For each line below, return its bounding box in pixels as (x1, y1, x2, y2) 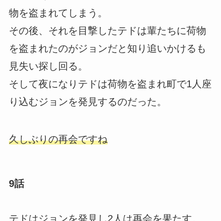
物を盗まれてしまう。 (8, 7, 108, 18)
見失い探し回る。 (8, 60, 88, 72)
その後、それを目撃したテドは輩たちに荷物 (8, 25, 206, 36)
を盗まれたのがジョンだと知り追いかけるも (8, 42, 206, 54)
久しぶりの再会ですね (8, 133, 108, 145)
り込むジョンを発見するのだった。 (8, 96, 167, 107)
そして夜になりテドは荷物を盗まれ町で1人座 (8, 78, 212, 89)
